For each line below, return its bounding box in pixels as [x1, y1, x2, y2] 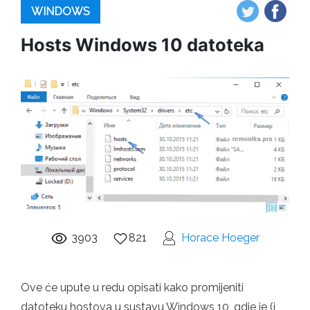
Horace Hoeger [181, 231, 259, 245]
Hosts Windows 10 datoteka [21, 34, 264, 55]
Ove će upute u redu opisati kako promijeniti [21, 281, 244, 295]
